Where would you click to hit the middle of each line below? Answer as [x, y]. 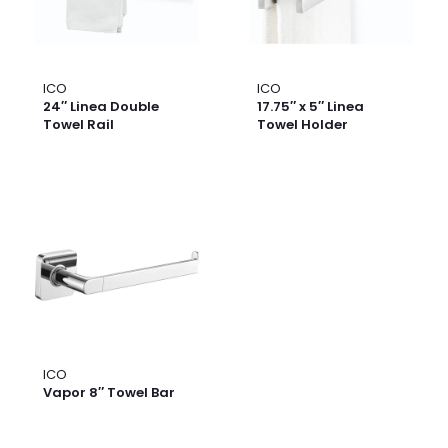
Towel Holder [302, 125]
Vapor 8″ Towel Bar [109, 393]
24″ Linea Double [101, 107]
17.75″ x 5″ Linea [310, 107]
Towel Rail [78, 125]
